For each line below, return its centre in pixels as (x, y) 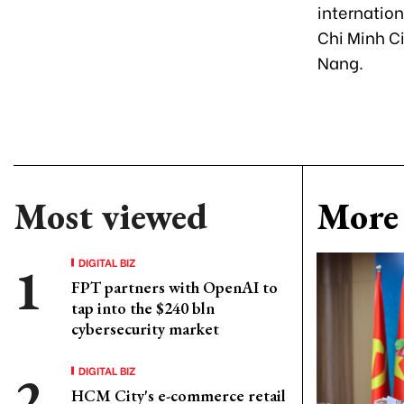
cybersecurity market (145, 329)
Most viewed (110, 216)
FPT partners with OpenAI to (174, 287)
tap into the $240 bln (143, 308)
